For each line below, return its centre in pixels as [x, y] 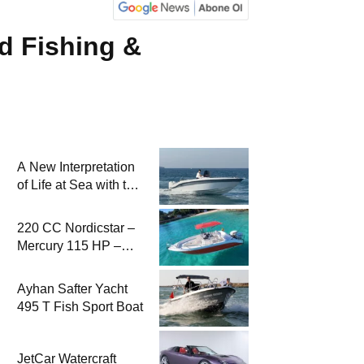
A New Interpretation [76, 167]
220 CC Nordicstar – [76, 228]
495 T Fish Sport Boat [80, 307]
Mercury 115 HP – [69, 246]
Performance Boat [69, 282]
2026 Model [51, 203]
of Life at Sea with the [79, 185]
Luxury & [43, 264]
